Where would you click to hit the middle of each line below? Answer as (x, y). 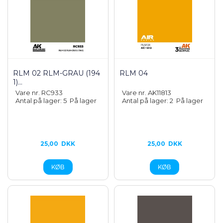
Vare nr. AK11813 (147, 93)
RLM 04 (134, 73)
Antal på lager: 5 (43, 101)
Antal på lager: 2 (149, 101)
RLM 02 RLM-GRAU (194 (56, 73)
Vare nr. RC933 (39, 93)
